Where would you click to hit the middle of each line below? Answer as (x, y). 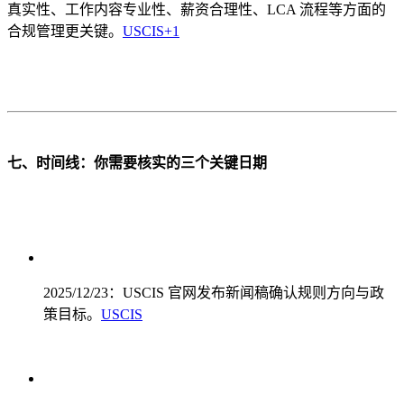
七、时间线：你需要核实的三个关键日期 (137, 162)
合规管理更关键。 (65, 31)
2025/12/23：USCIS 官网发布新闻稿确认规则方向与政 (214, 292)
